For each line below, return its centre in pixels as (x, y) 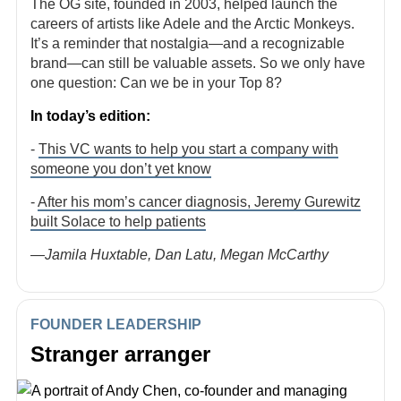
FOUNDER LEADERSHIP (116, 324)
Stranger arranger (120, 354)
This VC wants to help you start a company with (188, 149)
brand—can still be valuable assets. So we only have (198, 63)
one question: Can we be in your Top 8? (156, 83)
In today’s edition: (90, 116)
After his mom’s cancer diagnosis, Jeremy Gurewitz (199, 202)
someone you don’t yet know (121, 169)
